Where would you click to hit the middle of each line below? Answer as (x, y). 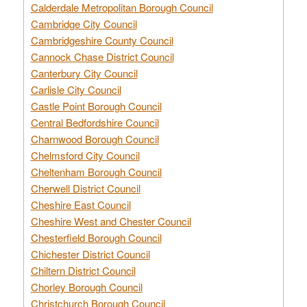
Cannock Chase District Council (102, 56)
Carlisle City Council (76, 89)
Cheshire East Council (81, 204)
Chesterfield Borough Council (96, 237)
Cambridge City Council (84, 23)
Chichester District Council (90, 254)
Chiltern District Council (83, 270)
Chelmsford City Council (85, 155)
